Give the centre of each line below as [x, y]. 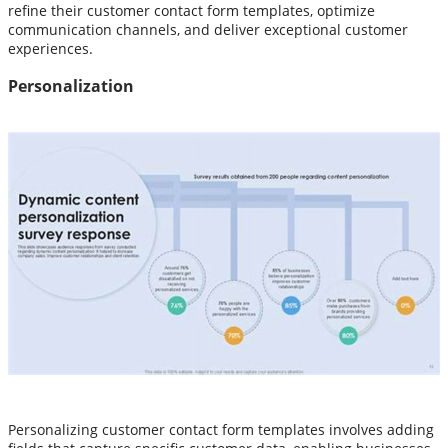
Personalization [71, 85]
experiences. [50, 49]
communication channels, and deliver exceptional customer [208, 30]
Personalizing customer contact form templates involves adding [221, 429]
